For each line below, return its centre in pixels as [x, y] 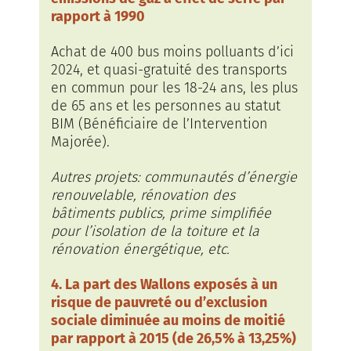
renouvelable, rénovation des [143, 195]
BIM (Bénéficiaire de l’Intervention [159, 124]
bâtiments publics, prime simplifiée [161, 213]
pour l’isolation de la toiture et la [155, 231]
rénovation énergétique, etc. [140, 249]
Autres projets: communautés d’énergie [174, 177]
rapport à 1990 [98, 16]
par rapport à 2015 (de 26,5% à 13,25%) [174, 338]
